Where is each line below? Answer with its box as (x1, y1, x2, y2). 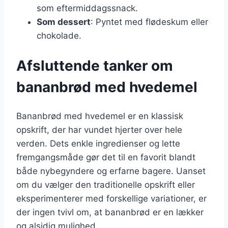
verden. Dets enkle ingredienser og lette (16, 138, 180, 149)
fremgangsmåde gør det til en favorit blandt (16, 152, 195, 162)
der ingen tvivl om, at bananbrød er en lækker (16, 207, 204, 217)
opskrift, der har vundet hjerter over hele (16, 124, 182, 135)
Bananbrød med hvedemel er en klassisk (16, 110, 183, 121)
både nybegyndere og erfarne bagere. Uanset (16, 165, 206, 176)
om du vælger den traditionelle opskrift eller (16, 179, 195, 190)
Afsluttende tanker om (16, 56, 173, 74)
